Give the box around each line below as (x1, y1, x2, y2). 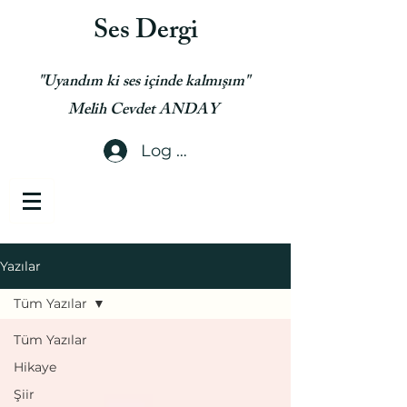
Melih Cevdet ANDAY (68, 97, 223, 124)
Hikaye (14, 359, 56, 375)
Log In (140, 140, 192, 161)
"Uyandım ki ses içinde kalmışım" (37, 69, 253, 96)
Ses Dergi (93, 10, 198, 56)
